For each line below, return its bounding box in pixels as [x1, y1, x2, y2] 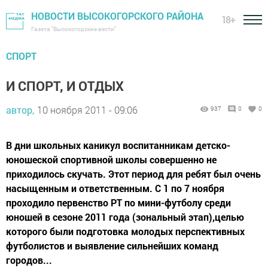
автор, [6, 103, 34, 116]
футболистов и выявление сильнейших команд [6, 239, 218, 252]
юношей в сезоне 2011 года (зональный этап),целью [6, 211, 244, 223]
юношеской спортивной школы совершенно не [6, 153, 217, 166]
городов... [6, 254, 52, 266]
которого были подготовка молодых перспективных [6, 225, 245, 237]
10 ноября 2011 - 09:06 [37, 103, 138, 116]
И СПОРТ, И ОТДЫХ [6, 77, 124, 95]
